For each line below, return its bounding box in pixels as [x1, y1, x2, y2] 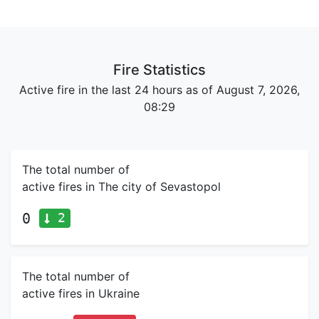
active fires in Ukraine [22, 286, 140, 300]
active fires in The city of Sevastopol [22, 179, 221, 194]
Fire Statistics [113, 61, 206, 78]
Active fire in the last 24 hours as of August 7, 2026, [19, 83, 300, 97]
